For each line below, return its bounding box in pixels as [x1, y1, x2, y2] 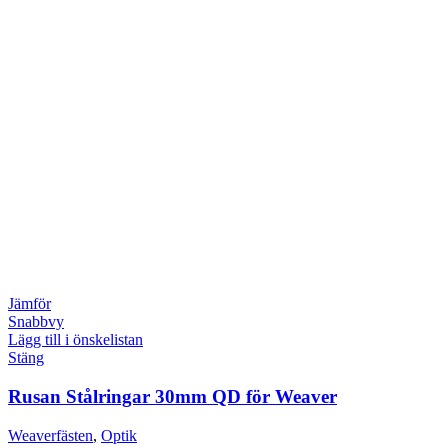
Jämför [8, 295, 51, 313]
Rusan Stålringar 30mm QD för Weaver [8, 385, 337, 407]
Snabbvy [8, 313, 64, 331]
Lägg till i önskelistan [8, 331, 143, 349]
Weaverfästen [8, 426, 93, 444]
